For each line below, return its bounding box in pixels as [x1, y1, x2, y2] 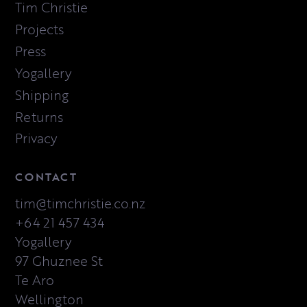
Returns [15, 107, 64, 126]
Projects [15, 20, 64, 39]
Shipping [15, 85, 69, 104]
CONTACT [15, 169, 77, 185]
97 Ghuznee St [15, 251, 103, 271]
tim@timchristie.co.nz [15, 194, 146, 213]
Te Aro [15, 271, 55, 290]
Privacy [15, 129, 58, 148]
